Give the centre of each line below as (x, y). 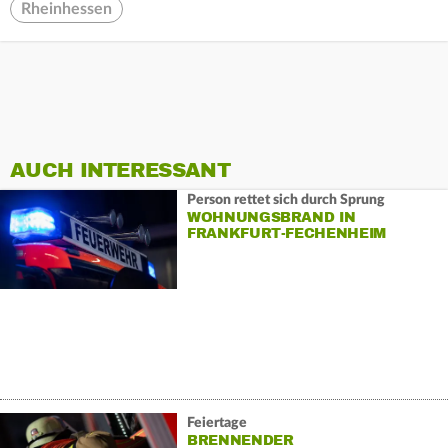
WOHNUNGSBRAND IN (271, 218)
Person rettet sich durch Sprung (285, 200)
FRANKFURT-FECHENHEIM (286, 234)
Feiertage (216, 423)
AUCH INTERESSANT (120, 170)
